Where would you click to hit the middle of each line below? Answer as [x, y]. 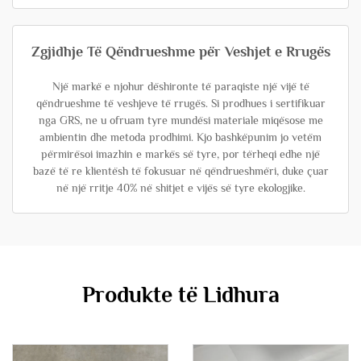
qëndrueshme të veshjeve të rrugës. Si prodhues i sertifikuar [180, 103]
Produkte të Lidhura [180, 295]
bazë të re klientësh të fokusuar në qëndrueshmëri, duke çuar [180, 171]
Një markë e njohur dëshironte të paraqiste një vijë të [180, 86]
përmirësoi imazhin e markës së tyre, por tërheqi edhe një [180, 154]
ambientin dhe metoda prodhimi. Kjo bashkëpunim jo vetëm [180, 137]
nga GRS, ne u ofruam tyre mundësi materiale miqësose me [180, 120]
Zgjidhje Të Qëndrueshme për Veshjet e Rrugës [180, 52]
